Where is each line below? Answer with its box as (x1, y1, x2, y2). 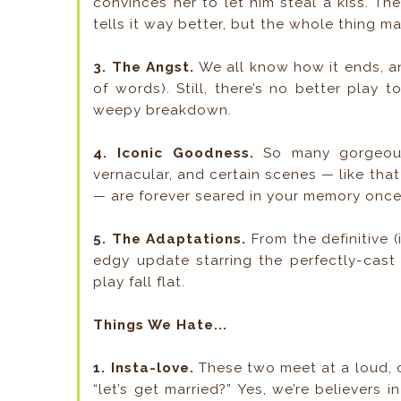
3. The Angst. (93, 59, 195, 76)
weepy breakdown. (93, 102, 233, 119)
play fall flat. (93, 274, 186, 291)
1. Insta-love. (93, 360, 194, 377)
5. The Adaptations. (93, 231, 247, 248)
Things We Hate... (93, 317, 228, 334)
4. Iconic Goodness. (93, 145, 254, 162)
